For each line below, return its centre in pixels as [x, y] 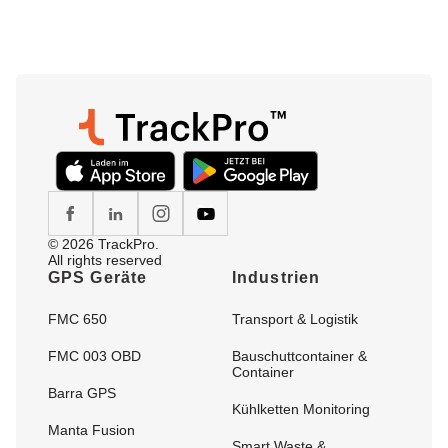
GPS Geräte [97, 278]
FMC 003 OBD [94, 356]
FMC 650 [77, 319]
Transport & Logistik [295, 319]
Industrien [276, 278]
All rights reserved [105, 260]
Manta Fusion [91, 430]
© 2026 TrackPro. [103, 244]
